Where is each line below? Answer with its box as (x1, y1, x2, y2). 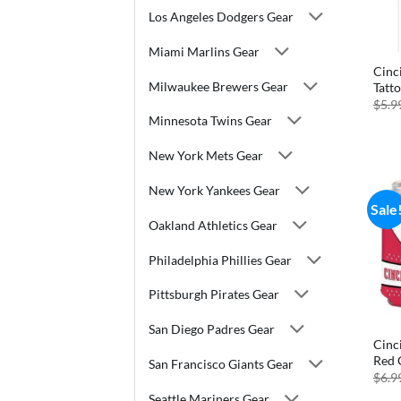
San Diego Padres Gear (149, 321, 275, 337)
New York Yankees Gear (149, 183, 280, 199)
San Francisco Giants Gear (149, 356, 294, 372)
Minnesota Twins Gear (149, 113, 272, 129)
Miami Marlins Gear (149, 43, 260, 59)
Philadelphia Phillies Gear (149, 252, 292, 268)
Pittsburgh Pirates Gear (149, 286, 279, 303)
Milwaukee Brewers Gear (149, 78, 288, 94)
